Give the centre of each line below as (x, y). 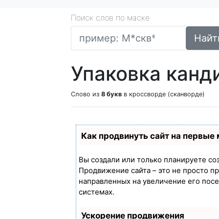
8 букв (111, 94)
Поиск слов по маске (110, 18)
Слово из (86, 94)
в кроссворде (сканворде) (163, 94)
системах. (97, 192)
